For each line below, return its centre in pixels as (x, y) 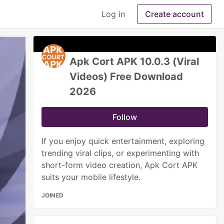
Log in (113, 14)
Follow (125, 117)
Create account (174, 14)
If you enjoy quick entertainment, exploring (123, 141)
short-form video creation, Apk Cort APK (120, 165)
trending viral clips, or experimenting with (120, 153)
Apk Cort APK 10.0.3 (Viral (134, 61)
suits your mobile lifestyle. (91, 177)
